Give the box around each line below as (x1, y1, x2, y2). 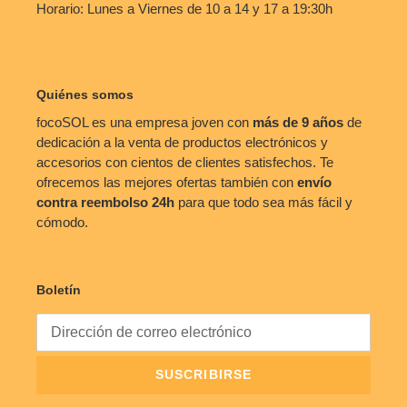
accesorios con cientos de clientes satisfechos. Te (36, 154, 333, 171)
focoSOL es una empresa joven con (36, 114, 253, 131)
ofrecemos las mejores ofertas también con (36, 174, 297, 191)
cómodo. (36, 214, 88, 231)
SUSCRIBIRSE (154, 367, 253, 382)
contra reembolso (36, 194, 148, 211)
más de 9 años (253, 114, 343, 131)
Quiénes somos (36, 86, 134, 102)
